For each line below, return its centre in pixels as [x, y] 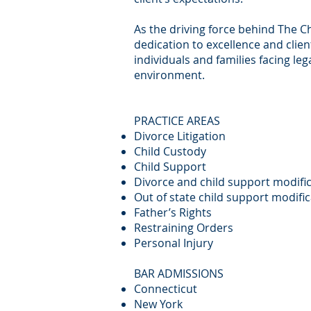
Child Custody [170, 151]
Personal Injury [174, 243]
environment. [169, 75]
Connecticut [166, 289]
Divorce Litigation [180, 136]
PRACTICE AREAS [177, 121]
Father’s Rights [173, 212]
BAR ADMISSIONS [179, 274]
